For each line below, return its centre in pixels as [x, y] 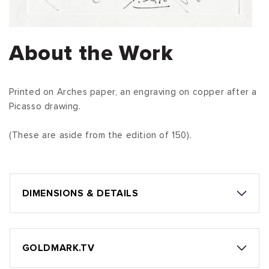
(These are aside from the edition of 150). [101, 135]
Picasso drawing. [45, 106]
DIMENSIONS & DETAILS [80, 193]
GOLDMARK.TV [58, 248]
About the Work [91, 54]
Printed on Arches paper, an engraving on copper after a [133, 92]
